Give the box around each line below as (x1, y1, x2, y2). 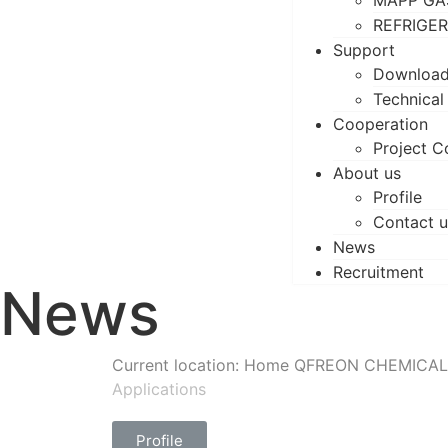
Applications (112, 379, 206, 399)
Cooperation (332, 114, 428, 134)
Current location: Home (112, 355, 289, 375)
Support (332, 40, 395, 60)
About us (332, 163, 401, 183)
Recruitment (332, 262, 424, 282)
